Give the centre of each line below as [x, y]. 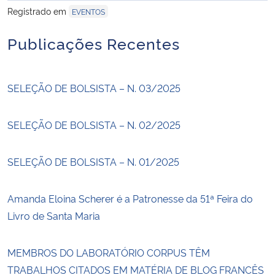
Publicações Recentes [94, 42]
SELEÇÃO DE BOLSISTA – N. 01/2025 [93, 161]
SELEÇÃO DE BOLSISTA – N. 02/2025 [94, 124]
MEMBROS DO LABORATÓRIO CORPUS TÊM [109, 252]
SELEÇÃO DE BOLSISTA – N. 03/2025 [94, 87]
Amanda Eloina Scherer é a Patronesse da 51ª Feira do [130, 198]
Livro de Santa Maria [54, 215]
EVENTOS [88, 11]
